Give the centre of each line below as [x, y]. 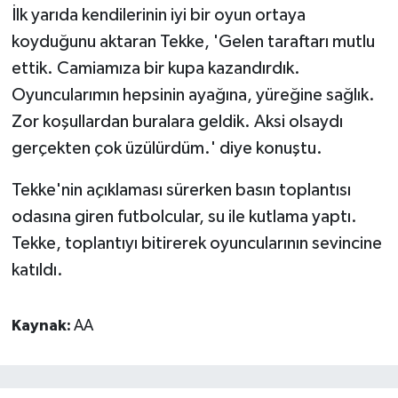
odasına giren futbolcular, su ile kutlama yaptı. [184, 217]
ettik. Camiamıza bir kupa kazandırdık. [155, 69]
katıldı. [37, 271]
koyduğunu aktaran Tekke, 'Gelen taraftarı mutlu [193, 42]
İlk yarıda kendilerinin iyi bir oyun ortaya [158, 16]
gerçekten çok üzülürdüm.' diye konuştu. [167, 149]
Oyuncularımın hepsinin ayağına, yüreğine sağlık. [193, 96]
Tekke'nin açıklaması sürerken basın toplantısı [181, 191]
